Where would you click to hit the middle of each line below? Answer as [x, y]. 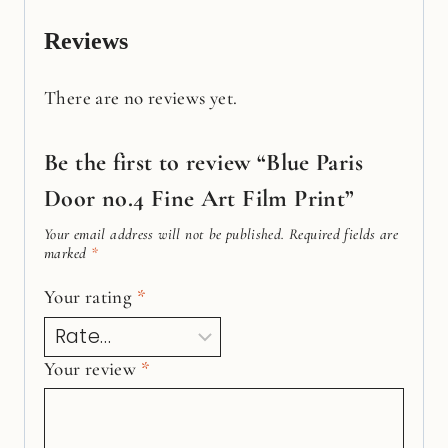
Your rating [90, 297]
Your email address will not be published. [164, 233]
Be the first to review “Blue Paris [203, 162]
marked [67, 252]
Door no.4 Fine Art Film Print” [199, 198]
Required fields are [343, 233]
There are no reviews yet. [141, 97]
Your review [92, 368]
